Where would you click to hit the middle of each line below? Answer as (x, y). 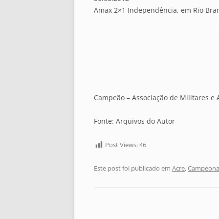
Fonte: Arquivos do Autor (134, 121)
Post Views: (121, 145)
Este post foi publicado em (133, 168)
